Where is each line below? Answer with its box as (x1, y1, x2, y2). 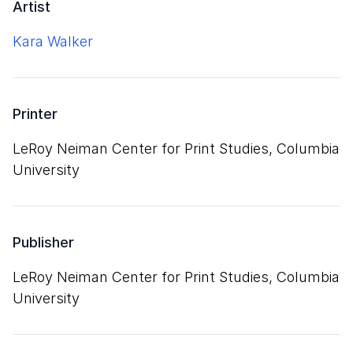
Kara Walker (13, 33, 93, 50)
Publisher (13, 234, 74, 251)
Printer (13, 106, 58, 122)
